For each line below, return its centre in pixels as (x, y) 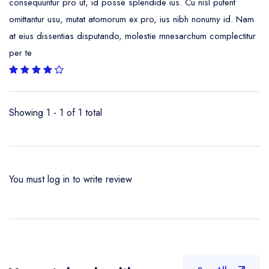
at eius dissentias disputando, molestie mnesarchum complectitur (132, 36)
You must (28, 179)
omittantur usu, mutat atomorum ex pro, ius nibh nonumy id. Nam (131, 19)
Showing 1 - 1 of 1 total (56, 113)
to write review (101, 179)
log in (59, 179)
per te (20, 53)
